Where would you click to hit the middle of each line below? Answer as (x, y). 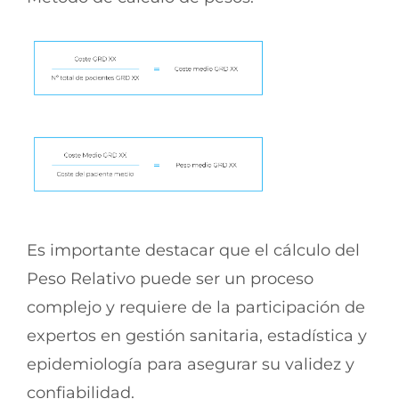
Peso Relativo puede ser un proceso (170, 278)
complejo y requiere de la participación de (196, 307)
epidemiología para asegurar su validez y (191, 364)
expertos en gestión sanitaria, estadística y (197, 335)
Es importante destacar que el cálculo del (193, 250)
